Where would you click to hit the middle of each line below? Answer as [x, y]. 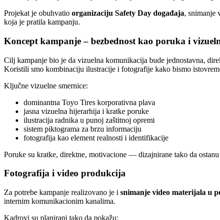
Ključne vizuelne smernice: [46, 85]
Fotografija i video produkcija [65, 173]
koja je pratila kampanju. [42, 22]
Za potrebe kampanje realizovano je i [62, 192]
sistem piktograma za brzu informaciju [82, 129]
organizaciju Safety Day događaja [128, 13]
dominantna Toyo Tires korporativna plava [89, 102]
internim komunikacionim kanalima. [60, 201]
